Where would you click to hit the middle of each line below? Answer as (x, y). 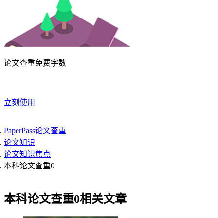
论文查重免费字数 (35, 63)
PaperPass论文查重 (35, 131)
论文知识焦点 (27, 154)
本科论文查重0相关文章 (65, 199)
